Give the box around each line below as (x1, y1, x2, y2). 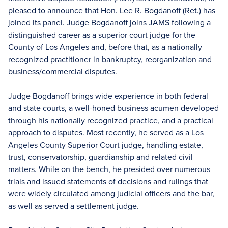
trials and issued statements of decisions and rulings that (8, 176, 208, 187)
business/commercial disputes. (8, 66, 117, 77)
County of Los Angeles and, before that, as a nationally (8, 41, 202, 52)
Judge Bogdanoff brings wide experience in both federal (8, 90, 208, 101)
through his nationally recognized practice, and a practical (8, 115, 213, 126)
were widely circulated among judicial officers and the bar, (8, 188, 214, 199)
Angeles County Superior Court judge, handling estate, (8, 139, 203, 150)
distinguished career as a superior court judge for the (8, 29, 195, 40)
